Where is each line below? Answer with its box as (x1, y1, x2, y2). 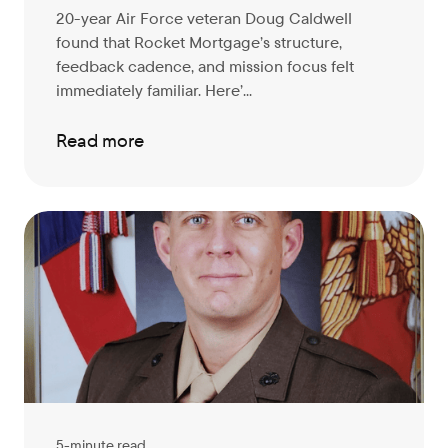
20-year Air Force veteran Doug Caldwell (56, 8, 352, 29)
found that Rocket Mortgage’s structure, (56, 32, 342, 53)
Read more (56, 129, 144, 152)
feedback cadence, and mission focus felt (56, 56, 354, 77)
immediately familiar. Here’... (56, 80, 252, 101)
